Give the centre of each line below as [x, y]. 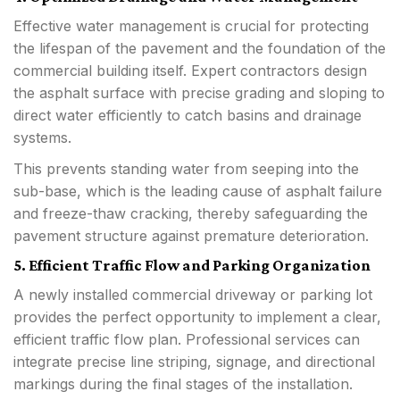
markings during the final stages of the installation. [185, 383]
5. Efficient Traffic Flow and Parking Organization [192, 265]
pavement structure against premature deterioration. [191, 235]
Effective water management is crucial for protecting [191, 25]
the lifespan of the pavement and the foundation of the [200, 48]
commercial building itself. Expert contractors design [190, 70]
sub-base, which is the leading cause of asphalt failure [198, 191]
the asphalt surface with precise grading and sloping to [199, 92]
